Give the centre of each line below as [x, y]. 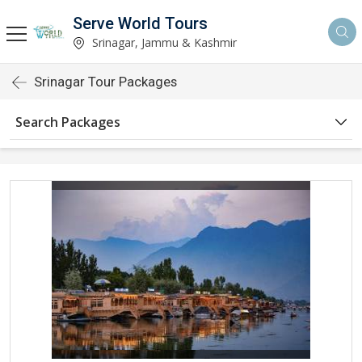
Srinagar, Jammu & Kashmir [163, 42]
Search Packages [68, 122]
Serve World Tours [140, 23]
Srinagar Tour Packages [105, 82]
